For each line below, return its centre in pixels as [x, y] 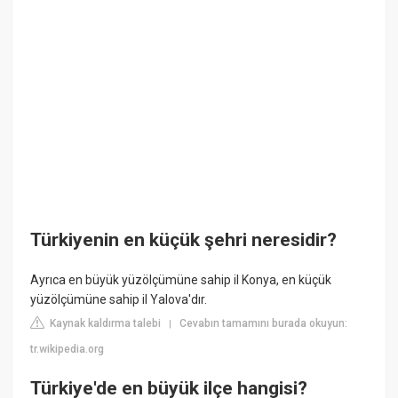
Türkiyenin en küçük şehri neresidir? [184, 239]
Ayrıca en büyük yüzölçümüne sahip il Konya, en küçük [181, 280]
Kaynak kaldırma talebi [104, 324]
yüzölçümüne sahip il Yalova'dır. [119, 300]
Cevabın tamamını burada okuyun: [264, 324]
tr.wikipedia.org [68, 350]
